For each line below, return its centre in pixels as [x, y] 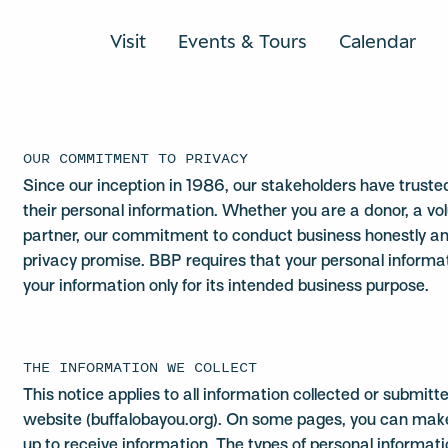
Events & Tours [242, 40]
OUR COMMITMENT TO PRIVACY [136, 157]
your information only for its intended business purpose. [226, 287]
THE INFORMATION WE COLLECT [140, 366]
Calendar [377, 40]
